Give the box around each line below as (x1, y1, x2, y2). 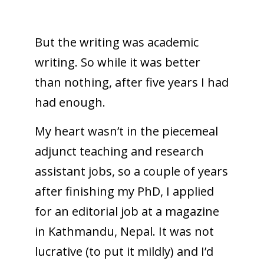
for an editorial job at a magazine (34, 203, 219, 219)
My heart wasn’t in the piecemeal (34, 123, 218, 139)
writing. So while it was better (34, 54, 200, 70)
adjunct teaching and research (34, 143, 204, 159)
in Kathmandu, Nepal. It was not (34, 223, 214, 239)
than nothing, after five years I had (34, 74, 229, 90)
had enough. (34, 94, 105, 110)
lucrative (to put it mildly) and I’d (34, 243, 213, 259)
